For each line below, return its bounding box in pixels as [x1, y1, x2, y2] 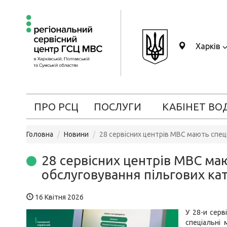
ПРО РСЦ [33, 101, 79, 112]
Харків [194, 42, 222, 51]
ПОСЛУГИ [93, 101, 141, 112]
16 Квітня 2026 [33, 193, 84, 201]
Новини [64, 130, 89, 138]
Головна [26, 130, 53, 138]
